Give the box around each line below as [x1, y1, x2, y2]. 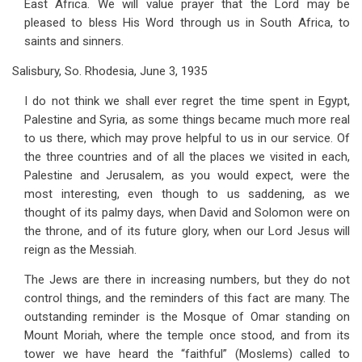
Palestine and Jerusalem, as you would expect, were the [24, 168, 350, 183]
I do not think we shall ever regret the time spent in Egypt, [24, 94, 350, 108]
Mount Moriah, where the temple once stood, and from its [24, 328, 350, 343]
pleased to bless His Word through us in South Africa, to [24, 15, 350, 30]
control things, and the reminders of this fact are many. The [24, 291, 350, 305]
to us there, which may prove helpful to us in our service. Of [24, 131, 350, 145]
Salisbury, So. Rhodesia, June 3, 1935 [12, 64, 207, 78]
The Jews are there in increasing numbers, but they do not [24, 272, 350, 287]
